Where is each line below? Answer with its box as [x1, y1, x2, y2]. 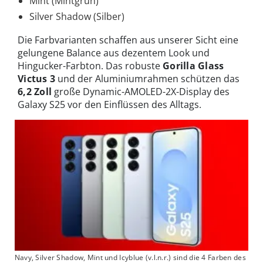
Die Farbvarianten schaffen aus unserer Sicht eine [18, 33, 238, 46]
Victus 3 [18, 72, 56, 85]
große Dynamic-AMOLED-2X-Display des [52, 85, 230, 98]
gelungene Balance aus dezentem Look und [18, 46, 210, 59]
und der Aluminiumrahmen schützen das [55, 72, 240, 85]
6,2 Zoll [18, 85, 52, 98]
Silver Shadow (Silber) [29, 9, 124, 23]
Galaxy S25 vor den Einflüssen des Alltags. [18, 97, 201, 111]
